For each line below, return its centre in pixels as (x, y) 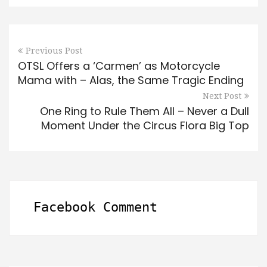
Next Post (222, 96)
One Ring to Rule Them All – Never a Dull (145, 111)
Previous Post (54, 51)
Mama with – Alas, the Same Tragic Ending (131, 80)
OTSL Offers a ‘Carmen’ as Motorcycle (119, 66)
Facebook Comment (95, 207)
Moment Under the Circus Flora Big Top (145, 126)
